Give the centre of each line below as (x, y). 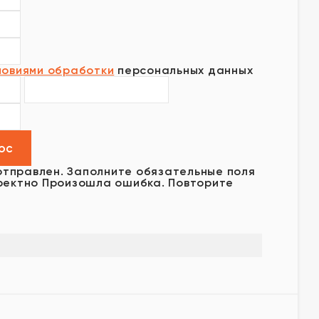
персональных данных (184, 70)
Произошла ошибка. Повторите (137, 183)
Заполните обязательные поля (161, 171)
